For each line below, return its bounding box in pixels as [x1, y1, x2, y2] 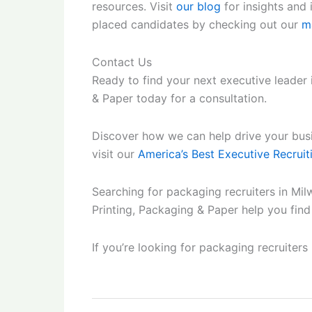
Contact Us [92, 55, 152, 69]
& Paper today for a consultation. [92, 91, 267, 105]
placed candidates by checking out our [92, 17, 302, 31]
